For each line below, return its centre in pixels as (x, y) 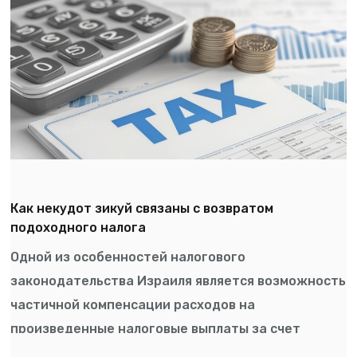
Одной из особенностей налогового (128, 257)
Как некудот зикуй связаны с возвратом (142, 208)
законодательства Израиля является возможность (178, 280)
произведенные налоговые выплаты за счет (156, 328)
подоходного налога (78, 227)
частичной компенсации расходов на (133, 304)
